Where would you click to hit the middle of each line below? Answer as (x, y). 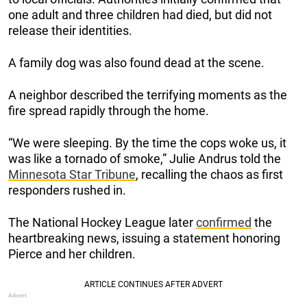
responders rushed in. (67, 191)
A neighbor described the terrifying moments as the (148, 95)
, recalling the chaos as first (209, 175)
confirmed (224, 223)
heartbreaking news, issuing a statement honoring (144, 238)
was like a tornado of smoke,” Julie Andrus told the (145, 159)
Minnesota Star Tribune (72, 175)
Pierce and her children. (72, 254)
